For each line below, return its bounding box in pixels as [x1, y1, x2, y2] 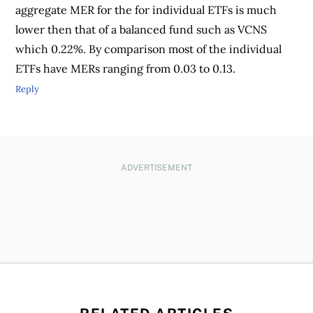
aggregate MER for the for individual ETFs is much [15, 2, 277, 17]
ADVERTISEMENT [121, 162, 192, 173]
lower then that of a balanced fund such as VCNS [15, 22, 268, 36]
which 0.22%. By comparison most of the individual [15, 41, 282, 56]
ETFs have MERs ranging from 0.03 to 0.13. [15, 61, 236, 75]
